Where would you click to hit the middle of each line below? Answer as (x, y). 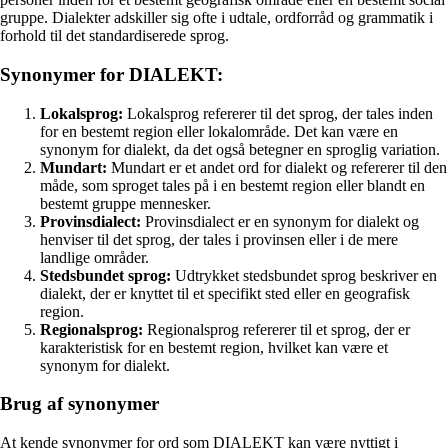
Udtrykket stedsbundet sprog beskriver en (304, 275)
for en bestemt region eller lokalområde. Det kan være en (219, 131)
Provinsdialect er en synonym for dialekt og (280, 221)
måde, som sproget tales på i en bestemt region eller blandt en (232, 185)
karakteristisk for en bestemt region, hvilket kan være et (214, 347)
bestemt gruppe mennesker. (125, 203)
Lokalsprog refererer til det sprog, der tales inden (278, 113)
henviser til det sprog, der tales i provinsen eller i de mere (219, 239)
